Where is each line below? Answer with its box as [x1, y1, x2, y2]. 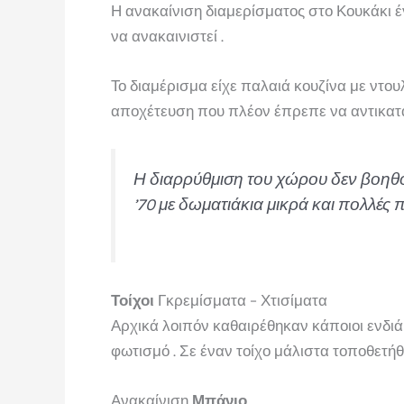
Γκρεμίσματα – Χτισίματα [154, 291, 327, 310]
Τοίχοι [111, 291, 154, 310]
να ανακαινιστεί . [111, 27, 224, 45]
